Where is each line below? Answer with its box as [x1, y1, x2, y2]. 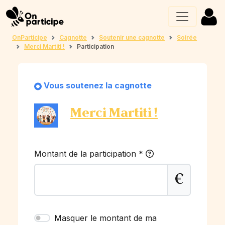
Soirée [177, 34, 197, 41]
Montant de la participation [34, 149, 139, 159]
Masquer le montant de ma [54, 213, 157, 223]
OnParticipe [12, 34, 47, 41]
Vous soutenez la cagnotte [44, 80, 152, 90]
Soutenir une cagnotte [99, 34, 165, 41]
